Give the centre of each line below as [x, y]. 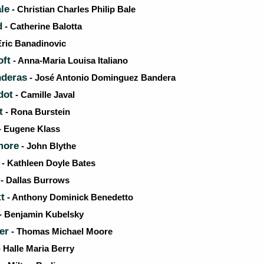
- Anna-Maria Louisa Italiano [69, 60]
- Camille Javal [44, 95]
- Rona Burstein [37, 112]
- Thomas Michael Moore [61, 231]
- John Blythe [47, 146]
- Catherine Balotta [42, 26]
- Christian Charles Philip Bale [72, 9]
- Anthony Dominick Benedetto [69, 197]
